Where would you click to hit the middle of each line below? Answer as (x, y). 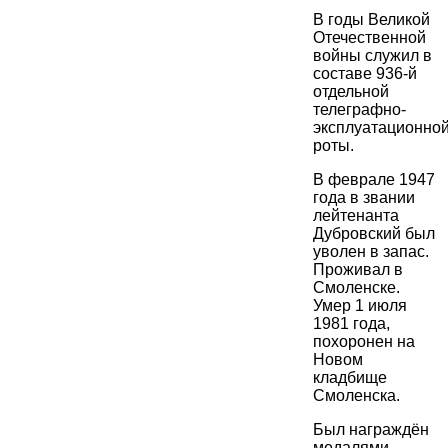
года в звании (364, 198)
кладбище (350, 378)
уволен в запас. (371, 252)
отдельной (351, 92)
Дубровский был (374, 234)
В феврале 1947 (374, 180)
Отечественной (369, 38)
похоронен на (364, 342)
